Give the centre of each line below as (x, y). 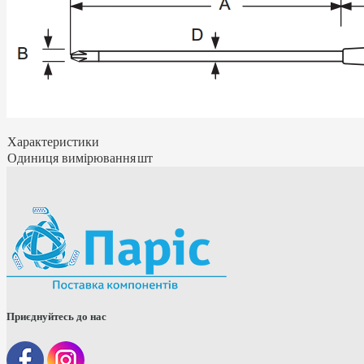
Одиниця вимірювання (71, 158)
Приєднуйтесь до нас (56, 316)
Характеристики (53, 141)
